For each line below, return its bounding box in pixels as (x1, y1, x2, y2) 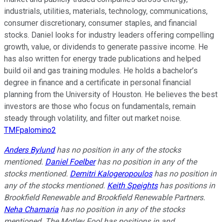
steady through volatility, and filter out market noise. (4, 113, 181, 123)
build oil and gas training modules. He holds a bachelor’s (4, 65, 198, 75)
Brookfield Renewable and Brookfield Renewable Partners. (4, 192, 205, 202)
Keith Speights (107, 180, 158, 190)
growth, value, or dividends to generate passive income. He (4, 42, 208, 52)
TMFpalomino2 (4, 125, 56, 135)
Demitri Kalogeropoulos (70, 168, 152, 178)
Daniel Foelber (45, 157, 95, 166)
